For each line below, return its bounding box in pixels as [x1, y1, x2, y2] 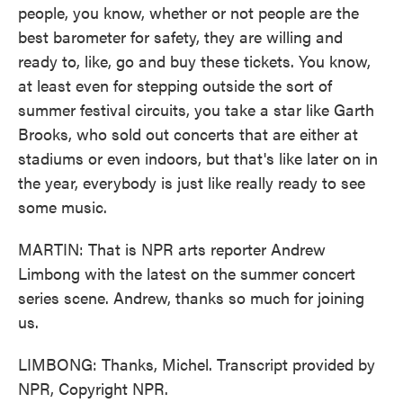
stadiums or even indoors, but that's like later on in [18, 147, 378, 169]
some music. [18, 195, 107, 218]
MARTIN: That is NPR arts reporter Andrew [18, 237, 326, 260]
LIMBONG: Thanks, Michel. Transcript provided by [18, 353, 375, 375]
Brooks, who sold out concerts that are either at [18, 122, 358, 145]
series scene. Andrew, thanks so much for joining [18, 286, 364, 309]
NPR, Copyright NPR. [18, 377, 168, 399]
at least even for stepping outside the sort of [18, 74, 332, 96]
